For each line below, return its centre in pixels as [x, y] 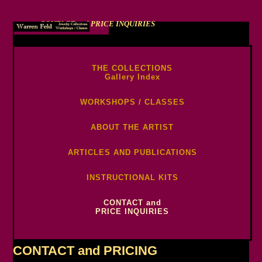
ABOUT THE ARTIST [132, 127]
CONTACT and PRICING [85, 251]
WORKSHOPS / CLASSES [132, 102]
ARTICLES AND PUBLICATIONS [132, 153]
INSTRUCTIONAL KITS [132, 178]
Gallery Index [132, 77]
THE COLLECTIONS [132, 68]
